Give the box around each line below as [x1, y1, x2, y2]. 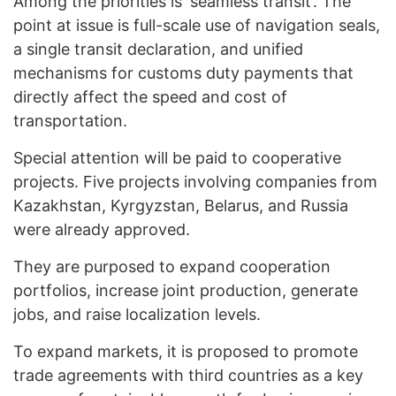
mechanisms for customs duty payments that [13, 64, 354, 83]
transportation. [13, 111, 127, 131]
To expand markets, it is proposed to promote [13, 342, 358, 362]
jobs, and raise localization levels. [13, 305, 261, 324]
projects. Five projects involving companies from [13, 172, 377, 192]
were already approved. [13, 220, 190, 240]
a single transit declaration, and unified [13, 40, 303, 59]
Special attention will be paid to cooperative [13, 148, 341, 168]
